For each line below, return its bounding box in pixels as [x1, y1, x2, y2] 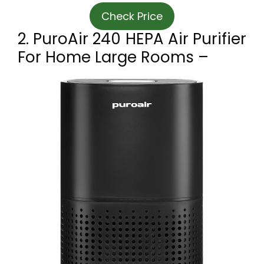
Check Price [101, 9, 163, 24]
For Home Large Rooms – [18, 47, 209, 68]
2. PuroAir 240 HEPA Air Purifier [18, 28, 246, 50]
